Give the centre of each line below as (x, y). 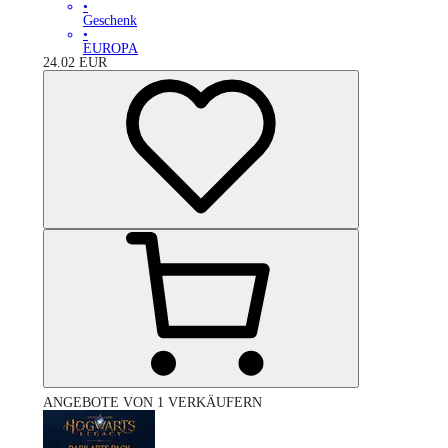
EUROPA (110, 48)
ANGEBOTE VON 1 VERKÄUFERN (152, 402)
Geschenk (110, 20)
